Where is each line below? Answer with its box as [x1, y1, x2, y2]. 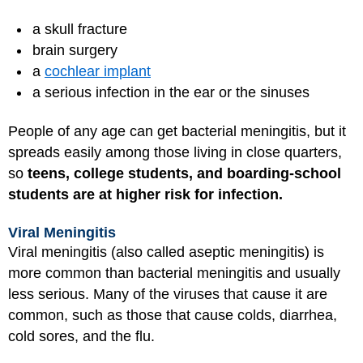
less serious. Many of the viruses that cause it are [8, 285, 327, 302]
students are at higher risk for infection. [8, 186, 283, 203]
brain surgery [32, 41, 117, 58]
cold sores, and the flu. [8, 327, 155, 344]
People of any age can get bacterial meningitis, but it [8, 123, 346, 139]
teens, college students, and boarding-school [28, 165, 341, 181]
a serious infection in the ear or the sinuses [32, 83, 310, 100]
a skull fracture [32, 20, 127, 37]
